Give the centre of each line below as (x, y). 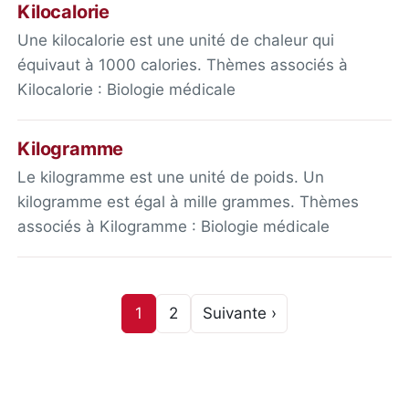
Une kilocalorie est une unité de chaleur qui (176, 40)
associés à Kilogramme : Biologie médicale (174, 226)
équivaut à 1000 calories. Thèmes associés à (183, 64)
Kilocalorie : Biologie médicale (127, 89)
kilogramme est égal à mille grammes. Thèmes (189, 201)
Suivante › (239, 314)
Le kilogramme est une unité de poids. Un (171, 177)
